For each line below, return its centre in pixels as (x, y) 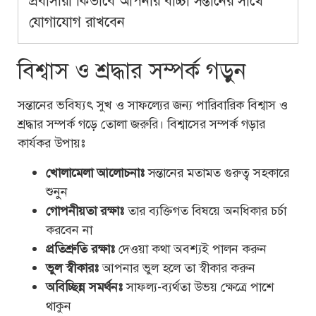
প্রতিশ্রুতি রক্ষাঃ (80, 249)
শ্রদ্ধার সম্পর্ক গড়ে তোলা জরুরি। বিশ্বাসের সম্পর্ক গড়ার (141, 124)
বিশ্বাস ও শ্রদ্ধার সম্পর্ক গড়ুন (132, 71)
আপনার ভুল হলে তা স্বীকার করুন (177, 268)
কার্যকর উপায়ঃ (51, 144)
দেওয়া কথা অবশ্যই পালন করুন (191, 249)
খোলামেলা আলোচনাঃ (95, 172)
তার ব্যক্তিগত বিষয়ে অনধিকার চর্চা (205, 211)
